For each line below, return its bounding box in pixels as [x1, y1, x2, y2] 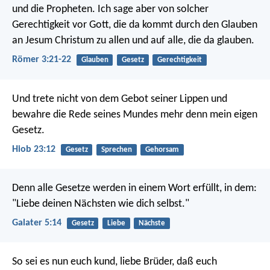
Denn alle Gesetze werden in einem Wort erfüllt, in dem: [12, 182, 257, 194]
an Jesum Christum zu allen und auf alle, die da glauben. [12, 35, 254, 47]
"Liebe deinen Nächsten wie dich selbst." [12, 198, 189, 210]
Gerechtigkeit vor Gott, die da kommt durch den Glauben [12, 19, 257, 31]
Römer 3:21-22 [12, 55, 71, 65]
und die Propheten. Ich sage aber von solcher [12, 4, 209, 16]
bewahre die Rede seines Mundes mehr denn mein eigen [12, 108, 257, 121]
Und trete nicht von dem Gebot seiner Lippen [12, 93, 209, 105]
